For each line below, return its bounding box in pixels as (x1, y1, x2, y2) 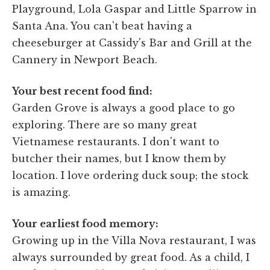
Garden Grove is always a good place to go (12, 101, 235, 114)
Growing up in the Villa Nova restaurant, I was (12, 234, 256, 246)
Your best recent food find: (12, 84, 152, 97)
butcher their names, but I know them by (12, 152, 226, 165)
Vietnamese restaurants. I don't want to (12, 135, 219, 148)
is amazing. (12, 186, 71, 198)
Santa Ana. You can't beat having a (12, 19, 192, 32)
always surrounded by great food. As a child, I (12, 251, 250, 263)
